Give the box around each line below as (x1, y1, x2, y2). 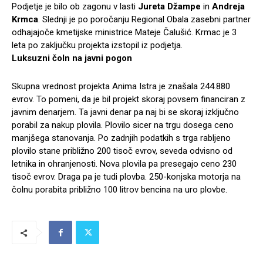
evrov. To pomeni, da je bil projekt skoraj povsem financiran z (12, 94, 245, 105)
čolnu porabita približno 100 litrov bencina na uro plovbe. (12, 184, 227, 195)
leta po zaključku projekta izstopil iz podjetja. (12, 40, 183, 51)
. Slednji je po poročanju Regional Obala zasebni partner (38, 14, 251, 25)
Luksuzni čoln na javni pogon (12, 53, 132, 64)
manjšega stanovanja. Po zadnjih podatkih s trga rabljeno (12, 133, 231, 144)
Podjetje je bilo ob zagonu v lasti (12, 1, 138, 12)
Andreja (212, 1, 245, 12)
